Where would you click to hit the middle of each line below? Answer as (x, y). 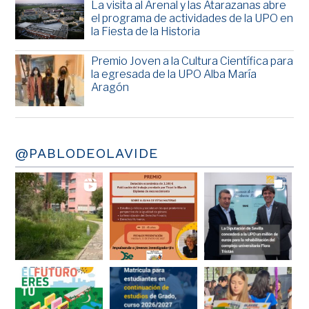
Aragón (110, 88)
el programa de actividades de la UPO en (192, 18)
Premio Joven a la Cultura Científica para (192, 61)
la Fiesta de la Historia (146, 31)
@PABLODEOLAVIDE (87, 153)
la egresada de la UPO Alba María (174, 74)
